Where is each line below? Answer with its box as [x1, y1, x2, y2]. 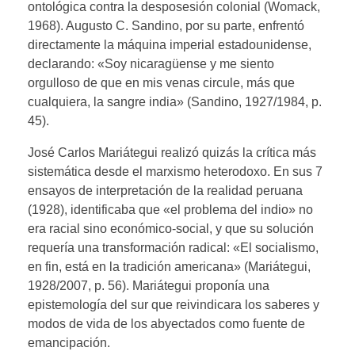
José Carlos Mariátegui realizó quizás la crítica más [28, 145, 316, 159]
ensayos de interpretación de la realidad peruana [28, 183, 303, 197]
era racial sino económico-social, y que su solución [28, 221, 314, 235]
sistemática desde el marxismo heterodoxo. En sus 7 [28, 164, 323, 178]
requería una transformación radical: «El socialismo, [28, 240, 319, 254]
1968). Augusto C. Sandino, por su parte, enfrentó [28, 18, 304, 32]
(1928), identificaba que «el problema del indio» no [28, 202, 313, 216]
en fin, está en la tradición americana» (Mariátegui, [28, 259, 311, 273]
